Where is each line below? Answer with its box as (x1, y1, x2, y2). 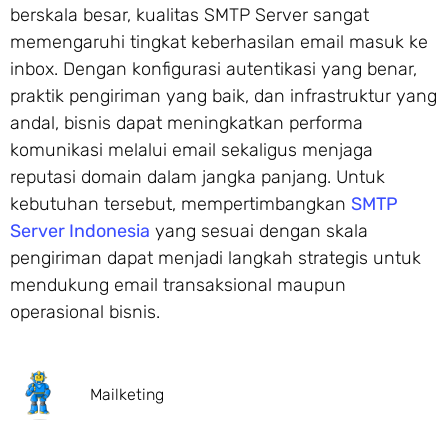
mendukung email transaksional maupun (10, 273, 346, 296)
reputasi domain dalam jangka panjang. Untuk (10, 165, 385, 188)
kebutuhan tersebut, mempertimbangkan (10, 192, 351, 215)
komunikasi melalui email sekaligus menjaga (10, 138, 373, 161)
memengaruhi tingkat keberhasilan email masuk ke (10, 30, 428, 53)
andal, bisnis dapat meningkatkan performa (10, 111, 363, 134)
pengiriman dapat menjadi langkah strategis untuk (10, 246, 421, 269)
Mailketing (90, 385, 164, 405)
